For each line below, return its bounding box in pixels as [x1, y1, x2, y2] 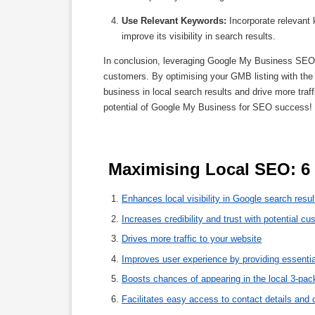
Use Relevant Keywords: [122, 15, 226, 27]
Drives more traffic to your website [122, 233, 262, 245]
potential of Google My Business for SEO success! [103, 102, 312, 113]
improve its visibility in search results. [122, 31, 276, 42]
